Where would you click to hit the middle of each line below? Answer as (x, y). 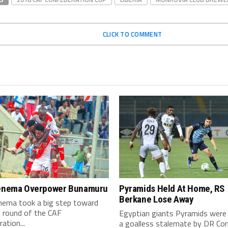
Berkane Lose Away (156, 199)
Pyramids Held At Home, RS (172, 189)
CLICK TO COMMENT (132, 34)
